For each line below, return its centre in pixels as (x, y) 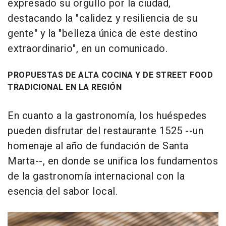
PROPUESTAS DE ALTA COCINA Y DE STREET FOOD (110, 75)
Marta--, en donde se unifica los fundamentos (113, 161)
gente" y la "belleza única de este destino (103, 33)
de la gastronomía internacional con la (96, 176)
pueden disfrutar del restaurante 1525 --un (105, 131)
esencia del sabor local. (63, 191)
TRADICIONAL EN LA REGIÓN (65, 87)
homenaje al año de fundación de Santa (98, 146)
